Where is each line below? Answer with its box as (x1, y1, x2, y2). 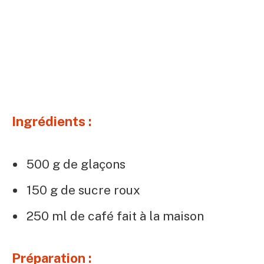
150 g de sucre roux (27, 182, 140, 197)
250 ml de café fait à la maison (27, 209, 204, 224)
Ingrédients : (12, 113, 92, 129)
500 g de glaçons (27, 156, 126, 171)
